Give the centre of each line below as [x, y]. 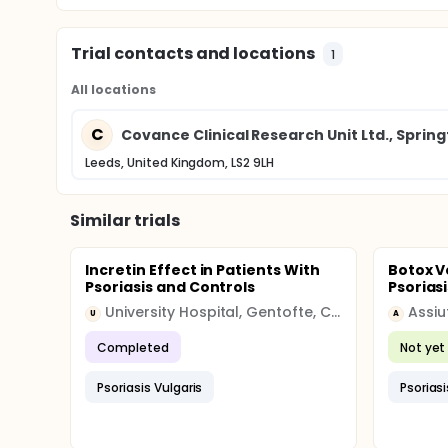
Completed [133, 347]
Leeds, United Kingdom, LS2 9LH [180, 162]
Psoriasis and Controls [170, 287]
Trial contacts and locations [193, 53]
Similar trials [125, 220]
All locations [113, 89]
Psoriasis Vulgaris [150, 387]
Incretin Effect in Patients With [203, 270]
